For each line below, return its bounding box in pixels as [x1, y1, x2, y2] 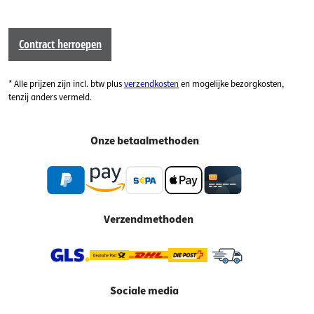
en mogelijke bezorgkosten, [179, 77, 284, 90]
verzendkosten [124, 77, 179, 90]
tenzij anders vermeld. [8, 90, 92, 104]
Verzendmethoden [104, 211, 193, 227]
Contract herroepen [18, 36, 102, 53]
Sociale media [110, 283, 179, 299]
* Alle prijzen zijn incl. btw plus [8, 77, 124, 90]
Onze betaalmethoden [90, 132, 199, 149]
